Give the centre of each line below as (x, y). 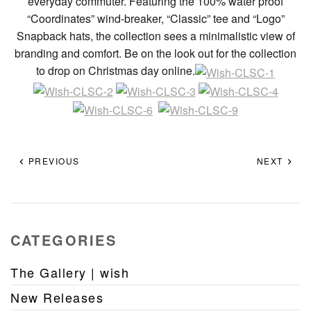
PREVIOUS (52, 161)
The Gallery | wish (70, 272)
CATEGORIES (64, 240)
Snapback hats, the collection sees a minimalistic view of (155, 36)
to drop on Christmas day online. (116, 71)
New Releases (57, 297)
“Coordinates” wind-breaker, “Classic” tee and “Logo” (155, 19)
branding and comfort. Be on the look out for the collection (155, 53)
